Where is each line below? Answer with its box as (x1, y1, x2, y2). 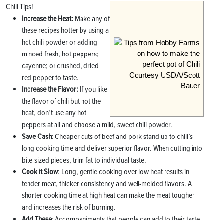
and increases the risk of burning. (22, 202, 116, 212)
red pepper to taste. (22, 72, 79, 82)
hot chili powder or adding (22, 37, 97, 47)
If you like (78, 84, 107, 94)
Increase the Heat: (22, 13, 73, 24)
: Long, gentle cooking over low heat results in (58, 166, 189, 177)
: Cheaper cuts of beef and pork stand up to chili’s (52, 131, 192, 141)
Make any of (73, 13, 110, 24)
